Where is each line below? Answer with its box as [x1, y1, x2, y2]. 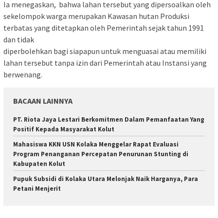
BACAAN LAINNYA [13, 96, 73, 106]
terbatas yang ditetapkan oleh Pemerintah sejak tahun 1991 [3, 23, 204, 33]
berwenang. [3, 70, 44, 80]
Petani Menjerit [13, 184, 61, 193]
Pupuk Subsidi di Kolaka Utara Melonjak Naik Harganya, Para [13, 175, 198, 183]
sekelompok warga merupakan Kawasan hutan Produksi [3, 11, 189, 21]
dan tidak [3, 35, 34, 45]
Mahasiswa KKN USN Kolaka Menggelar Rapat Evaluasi [13, 140, 179, 149]
